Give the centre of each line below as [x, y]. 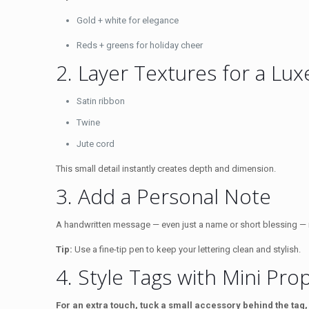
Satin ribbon [101, 101]
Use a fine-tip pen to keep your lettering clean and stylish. [187, 249]
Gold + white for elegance [128, 20]
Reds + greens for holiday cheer [140, 45]
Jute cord [96, 143]
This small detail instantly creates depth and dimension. [166, 168]
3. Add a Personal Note [164, 196]
